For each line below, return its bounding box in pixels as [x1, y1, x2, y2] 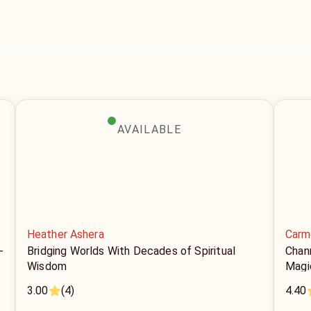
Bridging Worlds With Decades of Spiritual [27, 244, 236, 258]
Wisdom [27, 260, 67, 273]
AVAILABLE [117, 123, 181, 136]
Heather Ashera [27, 228, 104, 241]
